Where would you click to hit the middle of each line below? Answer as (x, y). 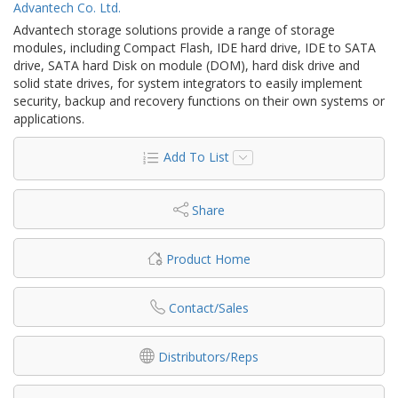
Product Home (208, 259)
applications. (49, 118)
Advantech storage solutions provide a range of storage (174, 29)
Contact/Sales (208, 307)
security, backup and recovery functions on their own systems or (199, 100)
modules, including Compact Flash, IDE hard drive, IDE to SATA (195, 47)
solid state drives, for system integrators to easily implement (188, 83)
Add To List (196, 156)
